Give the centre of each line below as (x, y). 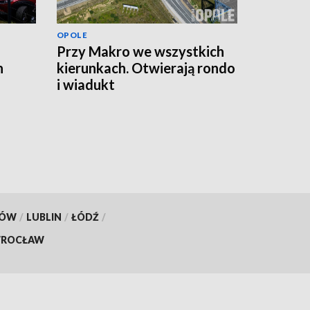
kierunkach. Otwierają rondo (146, 67)
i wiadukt (86, 84)
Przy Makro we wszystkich (140, 51)
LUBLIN (44, 217)
